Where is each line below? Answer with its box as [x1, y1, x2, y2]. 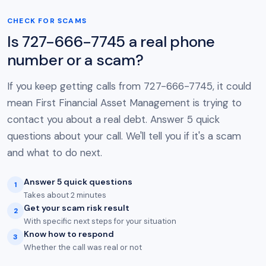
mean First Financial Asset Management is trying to [7, 96, 242, 109]
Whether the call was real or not [24, 242, 142, 252]
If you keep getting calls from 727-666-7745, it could [7, 80, 251, 93]
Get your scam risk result [24, 202, 129, 213]
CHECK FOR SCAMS [7, 16, 87, 26]
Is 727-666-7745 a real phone [7, 31, 215, 52]
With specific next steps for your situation [24, 216, 176, 226]
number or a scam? [7, 50, 144, 70]
